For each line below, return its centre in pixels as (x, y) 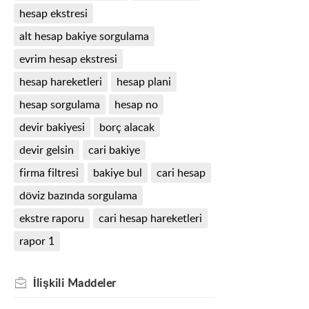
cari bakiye (114, 150)
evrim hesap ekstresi (68, 59)
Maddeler (92, 283)
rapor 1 (37, 241)
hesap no (136, 104)
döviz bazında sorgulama (78, 196)
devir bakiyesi (52, 127)
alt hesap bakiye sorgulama (84, 36)
